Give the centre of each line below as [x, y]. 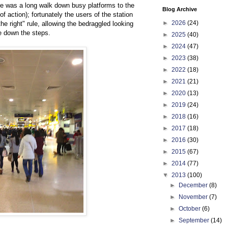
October [191, 209]
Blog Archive [180, 9]
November [194, 197]
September [195, 220]
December [194, 185]
